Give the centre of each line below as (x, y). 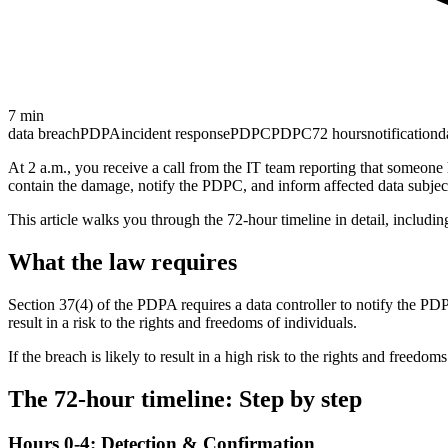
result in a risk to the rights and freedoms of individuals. (182, 322)
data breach (44, 133)
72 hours (339, 133)
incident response (175, 133)
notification (402, 133)
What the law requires (122, 261)
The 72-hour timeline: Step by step (185, 398)
